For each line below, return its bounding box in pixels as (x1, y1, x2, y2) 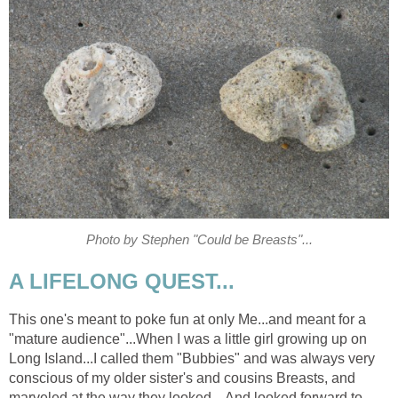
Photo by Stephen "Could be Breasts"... (85, 232, 313, 247)
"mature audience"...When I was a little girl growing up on (9, 331, 367, 347)
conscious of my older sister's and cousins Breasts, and (9, 370, 355, 386)
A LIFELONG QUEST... (9, 269, 235, 294)
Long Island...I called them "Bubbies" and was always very (9, 351, 375, 367)
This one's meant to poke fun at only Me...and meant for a (9, 312, 366, 328)
